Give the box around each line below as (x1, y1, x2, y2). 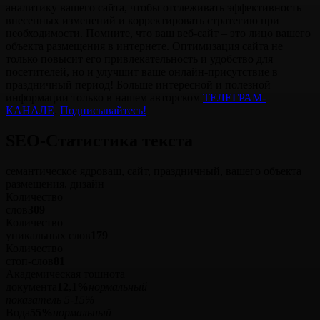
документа (6, 280, 57, 293)
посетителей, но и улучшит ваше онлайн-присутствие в (6, 65, 278, 78)
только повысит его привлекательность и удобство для (6, 52, 273, 65)
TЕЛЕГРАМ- (203, 91, 266, 104)
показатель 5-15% (6, 293, 94, 306)
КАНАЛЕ (6, 104, 54, 116)
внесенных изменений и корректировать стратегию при (6, 14, 279, 26)
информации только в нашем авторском (6, 91, 203, 104)
